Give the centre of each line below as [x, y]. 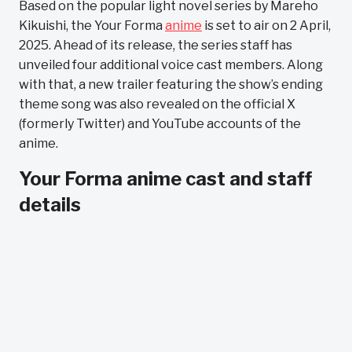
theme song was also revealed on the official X [157, 104]
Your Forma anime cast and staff [165, 179]
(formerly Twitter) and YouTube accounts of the [160, 124]
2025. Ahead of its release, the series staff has [156, 45]
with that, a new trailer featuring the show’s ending [171, 84]
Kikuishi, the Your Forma [92, 26]
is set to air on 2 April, [266, 26]
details [50, 205]
